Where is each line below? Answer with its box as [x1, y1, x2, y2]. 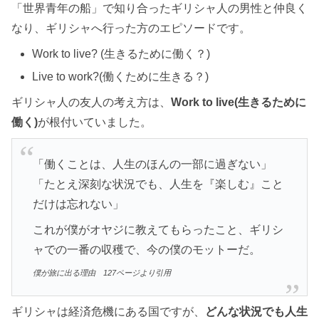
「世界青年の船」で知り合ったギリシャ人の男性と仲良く [11, 2, 308, 15]
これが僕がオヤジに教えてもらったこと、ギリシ [32, 223, 283, 236]
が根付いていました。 [38, 115, 152, 128]
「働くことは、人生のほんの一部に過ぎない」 [32, 157, 272, 170]
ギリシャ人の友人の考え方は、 [11, 95, 171, 108]
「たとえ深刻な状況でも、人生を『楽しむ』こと [32, 177, 283, 190]
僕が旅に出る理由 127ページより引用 [32, 268, 171, 277]
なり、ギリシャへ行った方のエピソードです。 [11, 22, 251, 35]
